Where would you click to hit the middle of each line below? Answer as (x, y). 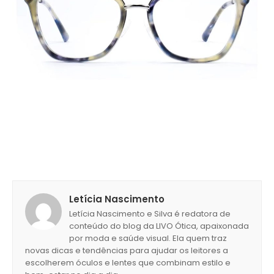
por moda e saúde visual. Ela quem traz (148, 238)
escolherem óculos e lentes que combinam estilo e (128, 262)
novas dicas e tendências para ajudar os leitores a (127, 250)
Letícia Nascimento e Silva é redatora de (150, 213)
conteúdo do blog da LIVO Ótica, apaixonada (159, 226)
